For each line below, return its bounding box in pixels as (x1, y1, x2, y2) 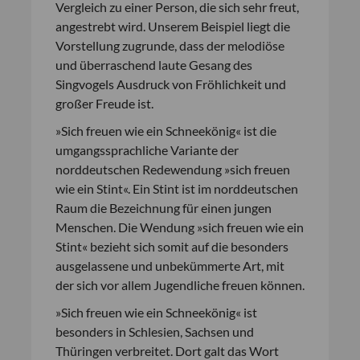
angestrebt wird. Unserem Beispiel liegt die (55, 18, 290, 34)
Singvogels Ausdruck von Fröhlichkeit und (55, 76, 286, 92)
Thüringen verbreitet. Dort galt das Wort (55, 343, 279, 358)
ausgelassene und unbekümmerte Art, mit (55, 258, 284, 273)
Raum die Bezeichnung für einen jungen (55, 200, 272, 215)
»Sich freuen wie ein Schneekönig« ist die (55, 123, 276, 138)
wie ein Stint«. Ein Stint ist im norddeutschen (55, 181, 298, 196)
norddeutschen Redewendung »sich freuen (55, 162, 290, 177)
